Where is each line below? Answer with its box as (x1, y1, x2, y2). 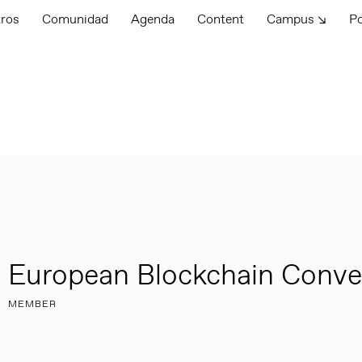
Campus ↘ (267, 11, 327, 28)
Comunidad (42, 11, 109, 28)
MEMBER (7, 297, 57, 311)
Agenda (131, 11, 175, 28)
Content (197, 11, 245, 28)
